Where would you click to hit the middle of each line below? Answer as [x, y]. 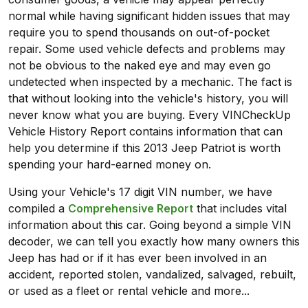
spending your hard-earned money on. [110, 165]
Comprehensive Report [131, 209]
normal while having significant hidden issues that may [149, 16]
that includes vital [240, 209]
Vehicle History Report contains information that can [145, 132]
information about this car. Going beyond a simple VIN [150, 225]
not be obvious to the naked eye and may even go [140, 66]
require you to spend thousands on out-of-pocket [139, 33]
